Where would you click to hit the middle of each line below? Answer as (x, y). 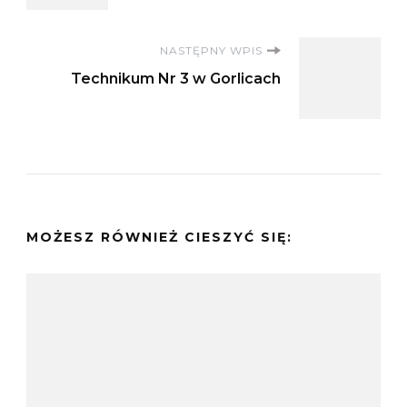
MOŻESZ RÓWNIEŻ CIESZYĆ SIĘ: (159, 237)
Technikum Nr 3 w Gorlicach (176, 78)
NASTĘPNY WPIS (211, 50)
